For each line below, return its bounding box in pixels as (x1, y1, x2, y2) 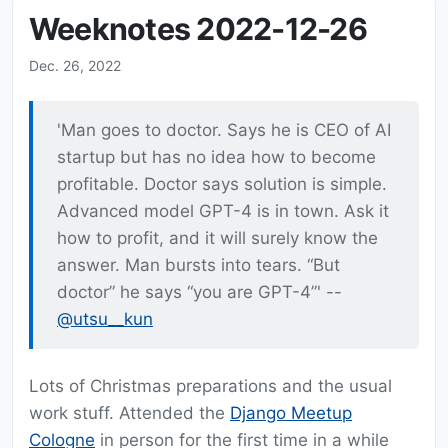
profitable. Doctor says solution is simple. (57, 174, 387, 195)
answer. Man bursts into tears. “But (57, 255, 340, 276)
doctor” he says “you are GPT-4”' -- (57, 282, 342, 303)
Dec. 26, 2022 (29, 57, 121, 75)
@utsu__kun (57, 309, 153, 330)
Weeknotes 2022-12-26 (29, 11, 367, 48)
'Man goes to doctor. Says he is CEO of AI (57, 120, 391, 141)
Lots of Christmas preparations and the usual (29, 376, 392, 397)
